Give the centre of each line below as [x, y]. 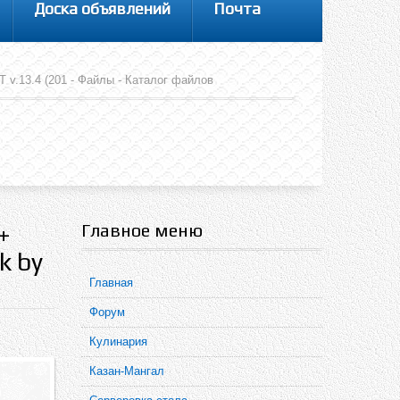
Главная [111, 283]
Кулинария [118, 342]
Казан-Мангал [127, 371]
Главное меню [142, 230]
